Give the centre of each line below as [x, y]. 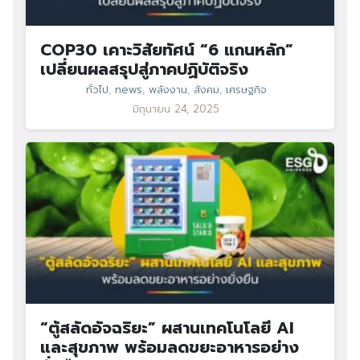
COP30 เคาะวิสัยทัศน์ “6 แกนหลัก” [167, 50]
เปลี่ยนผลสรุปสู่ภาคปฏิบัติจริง [144, 70]
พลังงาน [168, 90]
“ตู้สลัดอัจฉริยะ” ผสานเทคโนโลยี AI [167, 328]
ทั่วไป [97, 90]
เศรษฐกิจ [246, 90]
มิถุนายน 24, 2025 [176, 110]
